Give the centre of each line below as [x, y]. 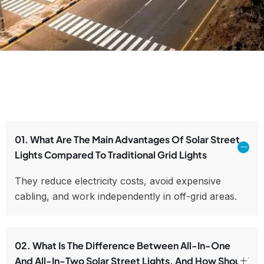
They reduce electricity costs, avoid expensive [118, 181]
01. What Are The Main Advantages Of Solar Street [127, 140]
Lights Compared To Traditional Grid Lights [111, 155]
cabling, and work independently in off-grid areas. [126, 197]
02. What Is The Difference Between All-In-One [123, 246]
